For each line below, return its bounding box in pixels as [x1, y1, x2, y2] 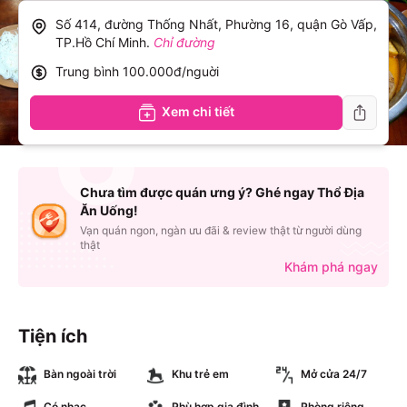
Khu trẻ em [172, 367, 230, 381]
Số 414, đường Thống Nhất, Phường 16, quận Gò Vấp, [55, 16, 377, 32]
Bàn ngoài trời [44, 367, 116, 381]
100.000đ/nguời [123, 64, 219, 79]
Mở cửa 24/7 [300, 367, 367, 381]
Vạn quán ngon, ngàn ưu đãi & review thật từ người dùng [80, 223, 362, 237]
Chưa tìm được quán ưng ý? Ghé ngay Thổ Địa [80, 184, 364, 200]
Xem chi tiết [162, 104, 234, 119]
